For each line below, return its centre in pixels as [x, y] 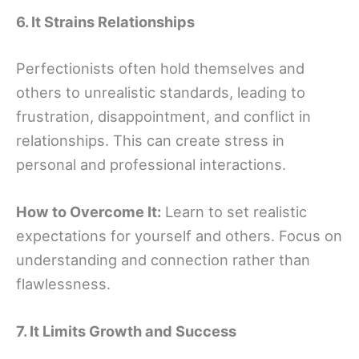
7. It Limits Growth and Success [126, 331]
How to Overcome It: [89, 211]
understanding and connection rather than [163, 259]
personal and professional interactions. [151, 164]
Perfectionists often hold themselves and [160, 68]
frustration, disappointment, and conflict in [163, 116]
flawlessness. [63, 283]
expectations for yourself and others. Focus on [179, 235]
